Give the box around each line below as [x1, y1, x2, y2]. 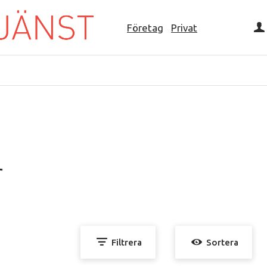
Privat [171, 21, 197, 33]
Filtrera [111, 237, 142, 247]
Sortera [206, 237, 238, 247]
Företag [127, 21, 163, 33]
